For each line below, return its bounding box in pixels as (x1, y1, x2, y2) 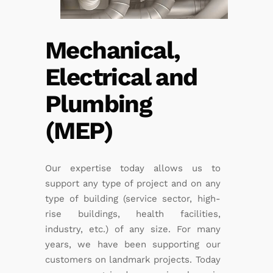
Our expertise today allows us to (45, 162, 221, 174)
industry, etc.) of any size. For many (45, 223, 221, 235)
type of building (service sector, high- (45, 193, 221, 204)
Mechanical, (45, 35, 180, 65)
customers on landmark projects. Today (45, 253, 221, 265)
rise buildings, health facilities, (45, 208, 221, 219)
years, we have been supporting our (45, 238, 221, 250)
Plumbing (45, 89, 152, 118)
